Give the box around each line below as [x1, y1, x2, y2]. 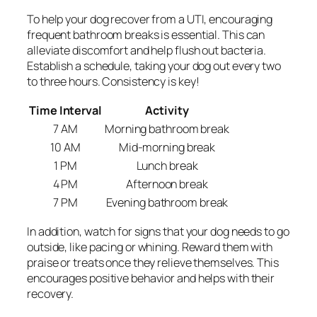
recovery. [27, 286, 74, 302]
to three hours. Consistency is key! [27, 73, 200, 89]
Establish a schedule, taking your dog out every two [27, 57, 281, 74]
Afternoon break [126, 175, 208, 192]
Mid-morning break [118, 139, 216, 155]
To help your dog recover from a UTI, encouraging [27, 11, 273, 27]
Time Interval [29, 102, 102, 118]
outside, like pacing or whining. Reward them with [27, 239, 273, 255]
